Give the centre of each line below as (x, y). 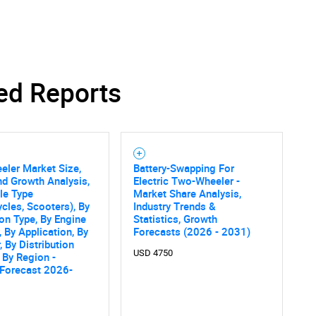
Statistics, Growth (175, 219)
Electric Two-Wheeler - (186, 181)
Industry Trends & (174, 206)
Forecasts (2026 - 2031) (192, 232)
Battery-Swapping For (183, 168)
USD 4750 (153, 253)
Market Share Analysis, (187, 194)
